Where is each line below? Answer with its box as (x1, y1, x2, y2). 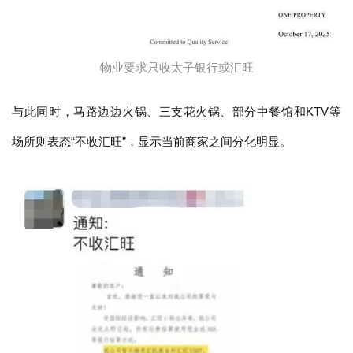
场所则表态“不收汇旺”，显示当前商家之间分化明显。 (12, 135, 292, 148)
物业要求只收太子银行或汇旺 (99, 61, 254, 74)
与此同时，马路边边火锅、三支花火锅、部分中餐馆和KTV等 (12, 105, 341, 118)
